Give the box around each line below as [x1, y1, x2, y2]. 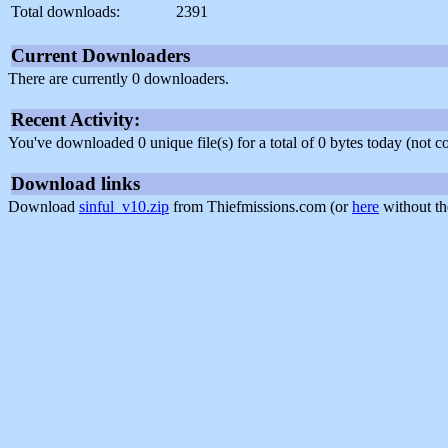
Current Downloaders [11, 45, 190, 67]
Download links [11, 173, 140, 195]
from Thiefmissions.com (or [169, 198, 352, 216]
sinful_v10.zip [79, 198, 169, 216]
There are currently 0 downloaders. [8, 70, 229, 88]
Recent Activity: [11, 109, 140, 131]
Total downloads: [11, 3, 120, 21]
